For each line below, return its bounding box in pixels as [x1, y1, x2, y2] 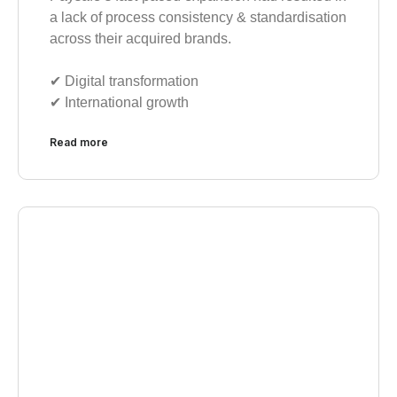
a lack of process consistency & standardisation [50, 10, 346, 26]
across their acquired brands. [50, 31, 231, 47]
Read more [50, 136, 108, 150]
